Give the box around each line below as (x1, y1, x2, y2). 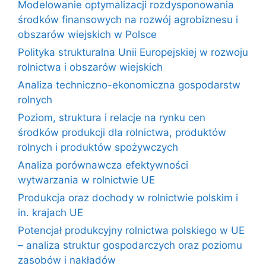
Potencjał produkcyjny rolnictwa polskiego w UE (18, 224, 245, 236)
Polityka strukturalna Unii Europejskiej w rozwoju (18, 46, 248, 58)
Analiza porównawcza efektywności (18, 159, 188, 171)
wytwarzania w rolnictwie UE (18, 173, 155, 186)
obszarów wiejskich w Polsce (18, 28, 157, 40)
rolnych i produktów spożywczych (18, 141, 178, 153)
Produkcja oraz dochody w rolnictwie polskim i (18, 191, 238, 204)
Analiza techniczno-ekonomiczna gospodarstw (18, 78, 240, 91)
